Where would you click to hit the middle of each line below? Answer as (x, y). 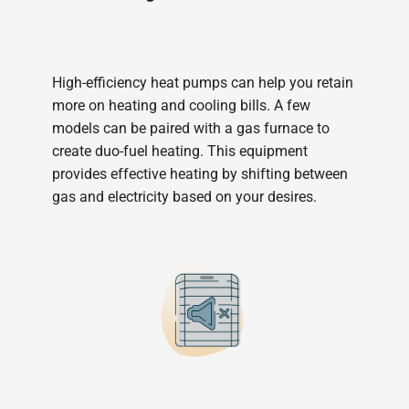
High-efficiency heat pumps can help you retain (202, 82)
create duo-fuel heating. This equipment (179, 151)
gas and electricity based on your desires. (184, 196)
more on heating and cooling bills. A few (181, 105)
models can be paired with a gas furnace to (190, 128)
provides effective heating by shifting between (199, 173)
